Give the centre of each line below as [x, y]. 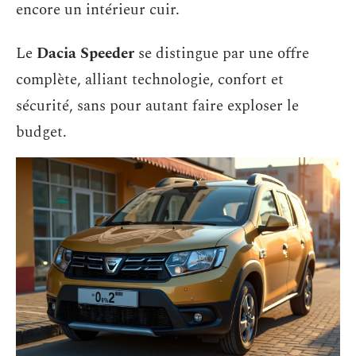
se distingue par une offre [222, 54]
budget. [41, 132]
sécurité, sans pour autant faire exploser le [157, 106]
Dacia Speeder [85, 54]
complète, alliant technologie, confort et [150, 80]
